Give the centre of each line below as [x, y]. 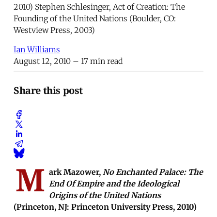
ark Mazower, [76, 172]
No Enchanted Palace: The [153, 172]
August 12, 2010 [42, 61]
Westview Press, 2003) [54, 30]
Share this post [48, 91]
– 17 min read [97, 61]
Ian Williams [37, 49]
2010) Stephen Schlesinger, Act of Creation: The [99, 7]
